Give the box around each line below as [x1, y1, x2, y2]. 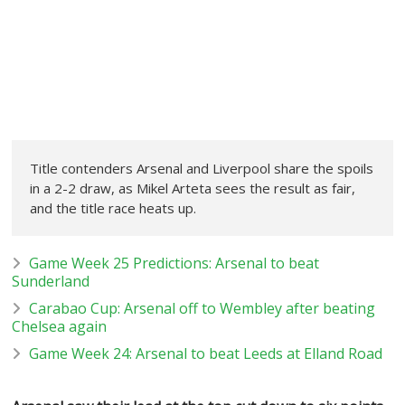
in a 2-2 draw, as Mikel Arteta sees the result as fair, [30, 178, 356, 197]
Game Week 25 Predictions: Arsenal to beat [29, 252, 320, 273]
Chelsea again [12, 316, 108, 336]
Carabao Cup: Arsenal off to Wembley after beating [29, 297, 376, 318]
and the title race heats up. [30, 198, 197, 217]
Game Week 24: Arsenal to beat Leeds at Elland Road [29, 343, 383, 363]
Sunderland [12, 270, 90, 291]
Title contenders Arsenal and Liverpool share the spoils [30, 158, 374, 177]
